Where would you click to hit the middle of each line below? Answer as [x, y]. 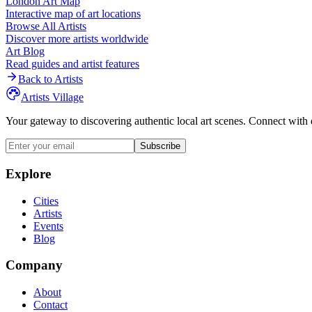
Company [34, 265]
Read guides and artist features [72, 64]
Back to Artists [50, 79]
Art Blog [25, 52]
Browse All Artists [46, 26]
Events [48, 226]
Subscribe [160, 146]
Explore [28, 173]
